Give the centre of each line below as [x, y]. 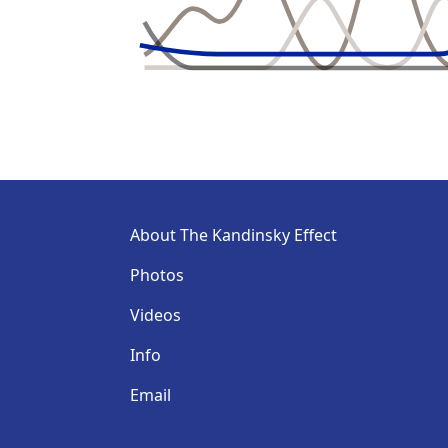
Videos [155, 314]
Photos [157, 274]
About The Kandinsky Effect [233, 234]
